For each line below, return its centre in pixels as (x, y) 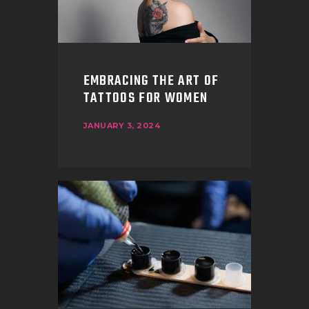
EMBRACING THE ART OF (151, 81)
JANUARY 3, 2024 (122, 126)
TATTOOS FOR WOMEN (146, 98)
